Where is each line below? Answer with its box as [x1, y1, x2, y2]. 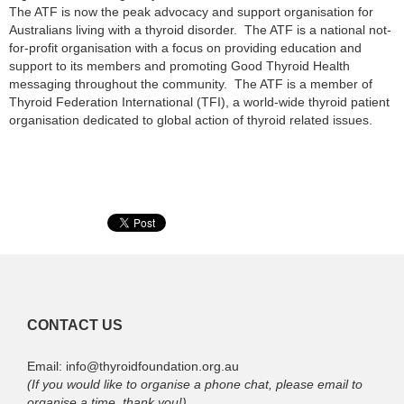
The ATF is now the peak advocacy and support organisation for [9, 5, 373, 20]
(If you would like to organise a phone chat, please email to [27, 376, 363, 391]
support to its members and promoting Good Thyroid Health [9, 59, 350, 74]
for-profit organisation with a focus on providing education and [9, 41, 362, 56]
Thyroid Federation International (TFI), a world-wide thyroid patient [9, 95, 390, 110]
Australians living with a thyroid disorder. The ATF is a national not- [9, 23, 391, 38]
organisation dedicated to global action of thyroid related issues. [9, 113, 372, 128]
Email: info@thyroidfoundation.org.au [27, 358, 239, 373]
